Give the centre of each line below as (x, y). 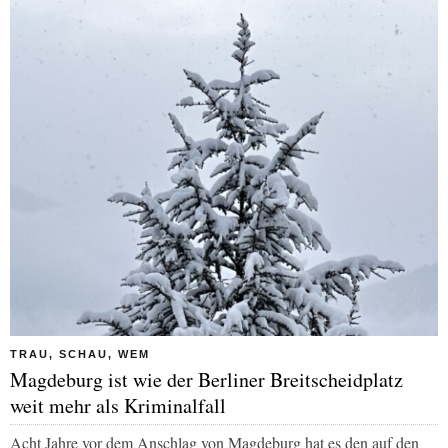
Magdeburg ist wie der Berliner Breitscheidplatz (206, 380)
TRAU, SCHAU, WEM (80, 354)
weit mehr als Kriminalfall (118, 406)
